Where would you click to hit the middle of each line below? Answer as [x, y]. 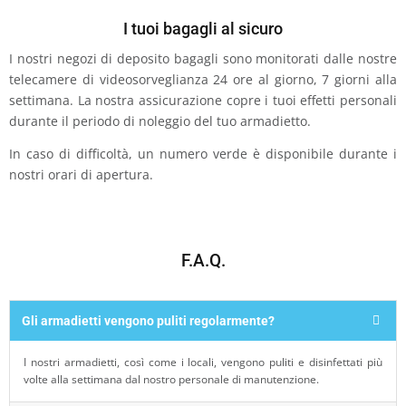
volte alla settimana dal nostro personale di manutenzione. [171, 379]
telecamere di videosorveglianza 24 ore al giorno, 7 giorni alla [203, 80]
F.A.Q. [203, 261]
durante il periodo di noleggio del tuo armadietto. [160, 122]
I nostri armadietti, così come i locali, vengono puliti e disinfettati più [203, 362]
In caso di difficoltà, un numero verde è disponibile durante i [203, 154]
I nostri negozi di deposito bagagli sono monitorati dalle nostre [203, 59]
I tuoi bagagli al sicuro [203, 29]
